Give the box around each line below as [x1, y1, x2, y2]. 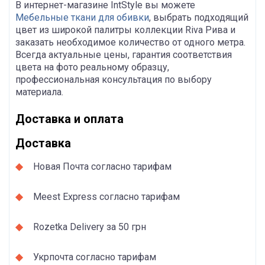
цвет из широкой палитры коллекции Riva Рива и [15, 24, 235, 35]
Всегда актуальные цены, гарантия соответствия [15, 49, 232, 60]
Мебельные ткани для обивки [15, 11, 149, 23]
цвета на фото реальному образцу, [15, 61, 169, 73]
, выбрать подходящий [149, 11, 248, 23]
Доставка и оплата [15, 111, 124, 126]
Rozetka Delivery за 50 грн [33, 221, 146, 232]
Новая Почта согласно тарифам [33, 160, 172, 172]
